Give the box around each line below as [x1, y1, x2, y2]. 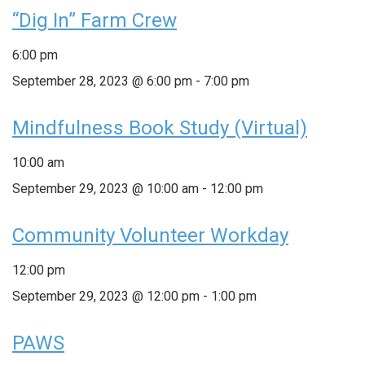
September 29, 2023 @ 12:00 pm [12, 288, 200, 304]
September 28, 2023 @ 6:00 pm [12, 73, 192, 89]
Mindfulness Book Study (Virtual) [12, 116, 307, 139]
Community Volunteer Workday [12, 223, 288, 247]
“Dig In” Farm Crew [12, 8, 177, 32]
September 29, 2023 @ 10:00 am [12, 180, 199, 196]
